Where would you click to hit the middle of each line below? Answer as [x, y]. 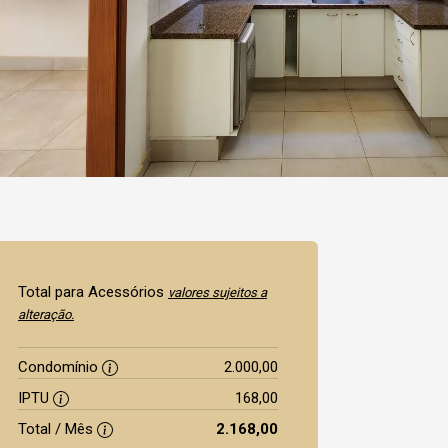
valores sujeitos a [217, 292]
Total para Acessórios [93, 292]
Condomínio [60, 367]
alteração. [46, 314]
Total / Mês [57, 429]
